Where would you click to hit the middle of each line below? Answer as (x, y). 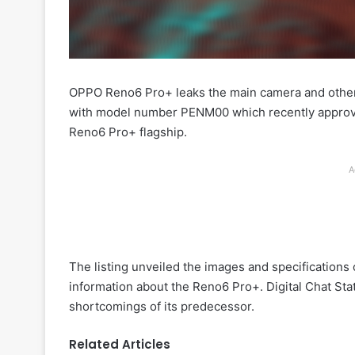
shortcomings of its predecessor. (162, 306)
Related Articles (120, 344)
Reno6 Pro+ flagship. (128, 132)
